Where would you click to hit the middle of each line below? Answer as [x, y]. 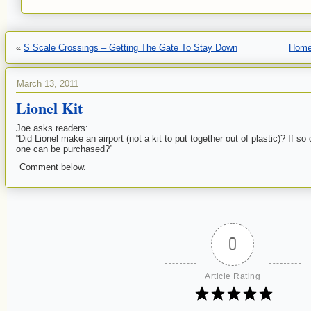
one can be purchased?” [64, 149]
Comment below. [53, 167]
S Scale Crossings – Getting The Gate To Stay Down [131, 48]
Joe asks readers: [52, 128]
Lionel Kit [49, 108]
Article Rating [233, 276]
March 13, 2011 [48, 84]
